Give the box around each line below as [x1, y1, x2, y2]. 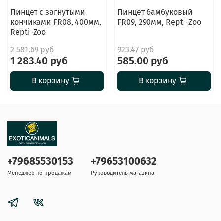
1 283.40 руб [10, 54, 68, 67]
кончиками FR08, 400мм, [10, 17, 101, 27]
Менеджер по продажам [7, 170, 72, 177]
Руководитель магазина [91, 170, 154, 177]
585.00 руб [117, 54, 168, 67]
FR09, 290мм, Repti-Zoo [117, 17, 201, 27]
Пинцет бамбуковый [117, 7, 193, 17]
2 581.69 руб [10, 44, 54, 54]
